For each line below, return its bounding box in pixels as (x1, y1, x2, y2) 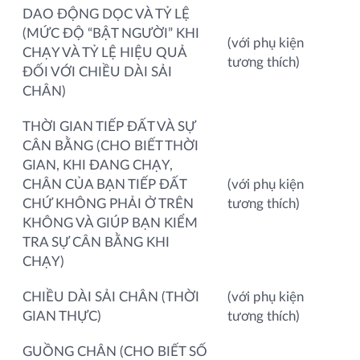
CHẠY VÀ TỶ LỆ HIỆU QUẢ (22, 45, 186, 59)
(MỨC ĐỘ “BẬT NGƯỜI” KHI (22, 26, 199, 40)
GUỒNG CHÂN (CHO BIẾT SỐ (22, 344, 207, 358)
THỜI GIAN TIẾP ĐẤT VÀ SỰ (22, 119, 195, 133)
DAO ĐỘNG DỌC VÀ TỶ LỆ (22, 6, 190, 21)
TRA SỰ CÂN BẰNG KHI (22, 235, 170, 249)
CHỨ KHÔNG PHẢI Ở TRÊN (22, 196, 194, 211)
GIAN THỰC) (22, 309, 101, 323)
